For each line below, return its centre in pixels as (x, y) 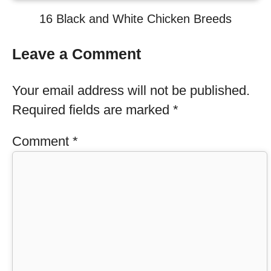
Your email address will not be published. (131, 90)
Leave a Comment (77, 54)
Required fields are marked (93, 110)
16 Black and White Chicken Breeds (135, 19)
